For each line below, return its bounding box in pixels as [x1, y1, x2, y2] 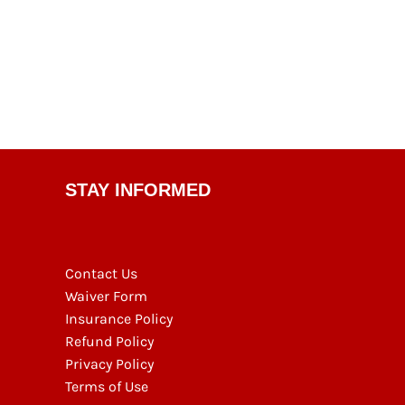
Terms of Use [65, 377, 148, 395]
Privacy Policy [65, 354, 154, 372]
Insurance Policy [65, 309, 173, 327]
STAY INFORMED [65, 179, 211, 200]
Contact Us [65, 264, 137, 282]
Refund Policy [65, 332, 154, 350]
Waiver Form [65, 287, 147, 305]
